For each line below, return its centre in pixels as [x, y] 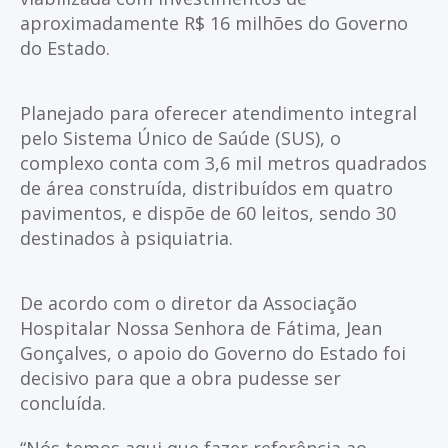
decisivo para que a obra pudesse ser [180, 378]
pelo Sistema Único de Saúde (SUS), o [180, 138]
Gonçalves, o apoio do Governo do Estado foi [213, 353]
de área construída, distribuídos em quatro [206, 188]
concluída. [63, 403]
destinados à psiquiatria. [126, 238]
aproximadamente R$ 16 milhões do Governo [214, 23]
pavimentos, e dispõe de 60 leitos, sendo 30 [208, 213]
